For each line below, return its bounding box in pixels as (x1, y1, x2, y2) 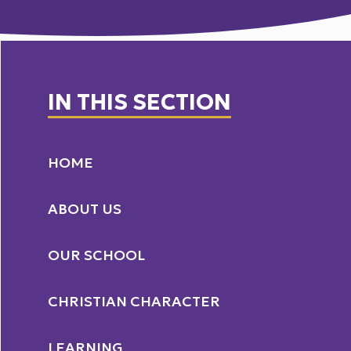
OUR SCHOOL (48, 246, 146, 264)
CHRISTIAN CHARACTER (48, 292, 221, 310)
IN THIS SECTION (48, 88, 232, 116)
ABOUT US (48, 200, 122, 218)
